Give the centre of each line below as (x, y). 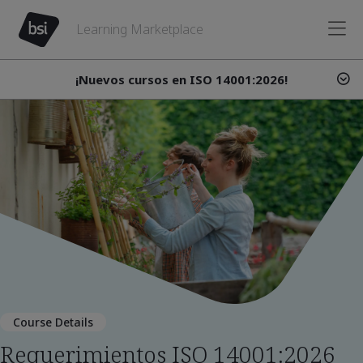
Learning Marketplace (139, 29)
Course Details (53, 322)
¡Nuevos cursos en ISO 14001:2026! (181, 79)
